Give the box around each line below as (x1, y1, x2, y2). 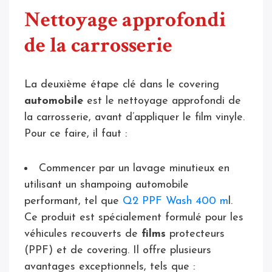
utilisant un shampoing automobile (24, 178, 189, 191)
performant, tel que (24, 195, 123, 207)
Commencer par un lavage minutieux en (39, 162, 229, 174)
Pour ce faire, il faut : (24, 127, 131, 140)
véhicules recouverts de (24, 228, 141, 240)
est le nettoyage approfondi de (87, 95, 241, 107)
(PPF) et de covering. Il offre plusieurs (24, 244, 211, 256)
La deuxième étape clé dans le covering (24, 78, 219, 90)
